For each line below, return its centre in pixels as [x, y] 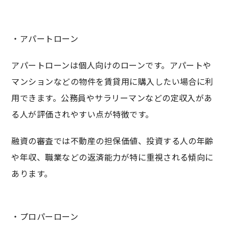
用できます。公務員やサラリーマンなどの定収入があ [112, 97]
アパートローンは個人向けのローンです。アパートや [111, 65]
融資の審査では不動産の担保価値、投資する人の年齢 [112, 140]
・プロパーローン [45, 216]
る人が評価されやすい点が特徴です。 [83, 114]
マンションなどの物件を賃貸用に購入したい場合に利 [112, 81]
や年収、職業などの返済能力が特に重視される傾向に [112, 157]
